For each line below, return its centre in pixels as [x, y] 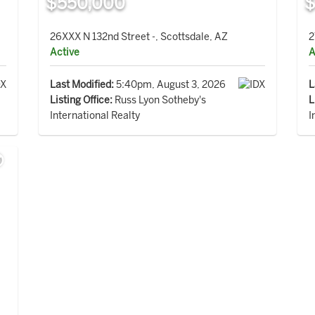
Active [64, 53]
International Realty [95, 116]
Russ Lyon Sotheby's [159, 101]
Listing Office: [81, 101]
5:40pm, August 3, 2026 [169, 85]
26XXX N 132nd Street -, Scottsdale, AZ [139, 37]
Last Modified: [82, 85]
